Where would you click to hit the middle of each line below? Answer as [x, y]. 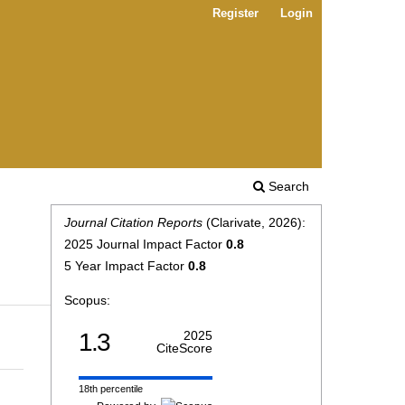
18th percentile [111, 389]
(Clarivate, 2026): [254, 222]
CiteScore [184, 348]
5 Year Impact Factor [126, 266]
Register [235, 13]
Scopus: [87, 300]
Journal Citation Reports [133, 222]
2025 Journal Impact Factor [145, 244]
